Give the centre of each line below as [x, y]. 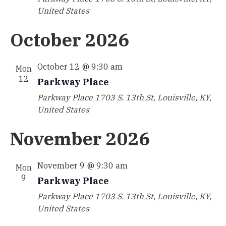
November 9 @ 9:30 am [82, 165]
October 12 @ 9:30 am [80, 67]
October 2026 [70, 40]
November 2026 [80, 138]
